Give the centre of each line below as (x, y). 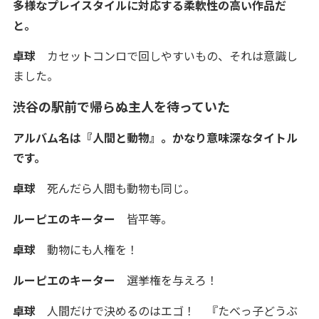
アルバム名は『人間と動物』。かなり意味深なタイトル (155, 137)
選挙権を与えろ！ (172, 280)
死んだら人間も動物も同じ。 (115, 188)
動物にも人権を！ (87, 249)
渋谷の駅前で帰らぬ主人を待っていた (121, 106)
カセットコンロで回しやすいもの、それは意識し (166, 56)
